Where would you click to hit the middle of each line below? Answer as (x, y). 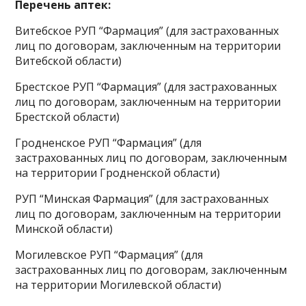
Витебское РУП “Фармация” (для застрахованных (147, 31)
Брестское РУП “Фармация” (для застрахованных (146, 87)
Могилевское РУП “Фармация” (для (109, 255)
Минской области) (64, 229)
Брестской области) (68, 117)
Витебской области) (69, 61)
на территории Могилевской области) (119, 285)
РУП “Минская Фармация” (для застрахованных (142, 199)
